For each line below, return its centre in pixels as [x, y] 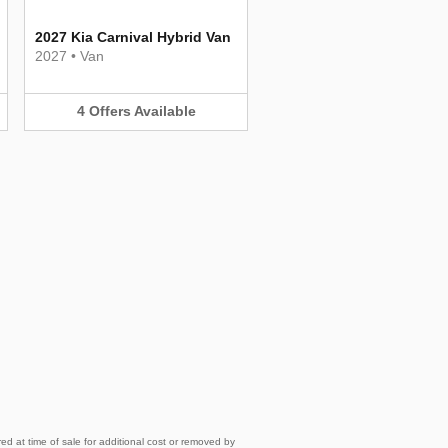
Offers [109, 111]
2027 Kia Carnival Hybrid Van [133, 37]
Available [164, 111]
